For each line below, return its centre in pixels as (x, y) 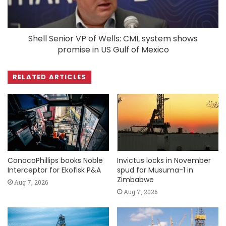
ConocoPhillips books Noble (55, 161)
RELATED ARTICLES (50, 77)
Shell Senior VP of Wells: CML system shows (113, 38)
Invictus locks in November (164, 161)
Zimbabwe (135, 180)
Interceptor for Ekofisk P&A (54, 170)
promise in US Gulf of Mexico (113, 49)
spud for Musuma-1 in (155, 170)
